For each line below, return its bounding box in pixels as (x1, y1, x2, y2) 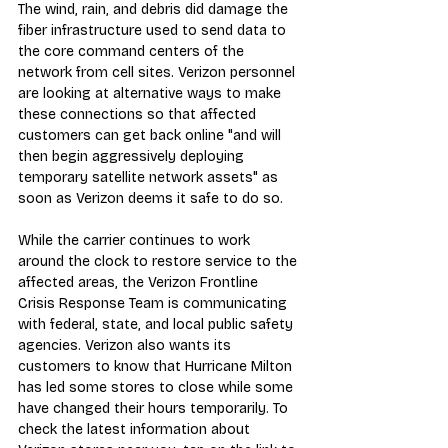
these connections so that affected (18, 105, 260, 123)
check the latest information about (18, 420, 254, 438)
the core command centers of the (18, 42, 248, 60)
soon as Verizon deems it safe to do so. (18, 189, 283, 207)
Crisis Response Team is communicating (18, 294, 291, 312)
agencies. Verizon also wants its (18, 336, 235, 354)
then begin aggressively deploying (18, 147, 248, 165)
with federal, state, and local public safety (18, 315, 297, 333)
